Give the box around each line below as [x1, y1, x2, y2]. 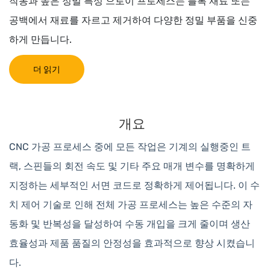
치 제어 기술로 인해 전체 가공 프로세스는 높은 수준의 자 [9, 199, 253, 211]
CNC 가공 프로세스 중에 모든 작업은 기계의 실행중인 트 [9, 141, 251, 153]
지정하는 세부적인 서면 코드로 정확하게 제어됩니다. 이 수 [9, 180, 260, 192]
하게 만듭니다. [9, 34, 72, 46]
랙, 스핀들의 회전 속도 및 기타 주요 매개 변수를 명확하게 [9, 160, 255, 172]
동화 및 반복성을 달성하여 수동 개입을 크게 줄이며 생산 [9, 218, 250, 230]
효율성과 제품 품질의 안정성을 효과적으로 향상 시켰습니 [9, 237, 255, 250]
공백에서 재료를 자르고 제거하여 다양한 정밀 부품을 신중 [9, 14, 257, 27]
